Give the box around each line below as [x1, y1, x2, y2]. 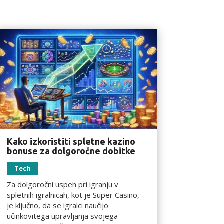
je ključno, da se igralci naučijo [6, 200, 108, 210]
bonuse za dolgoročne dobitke [6, 145, 135, 156]
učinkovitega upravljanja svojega [6, 210, 118, 221]
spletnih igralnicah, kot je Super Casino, [6, 189, 139, 200]
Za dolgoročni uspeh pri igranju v [6, 179, 118, 189]
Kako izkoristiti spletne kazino [6, 136, 135, 146]
